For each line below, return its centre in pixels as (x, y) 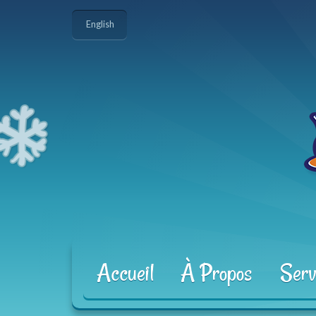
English (99, 24)
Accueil (125, 273)
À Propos (216, 273)
